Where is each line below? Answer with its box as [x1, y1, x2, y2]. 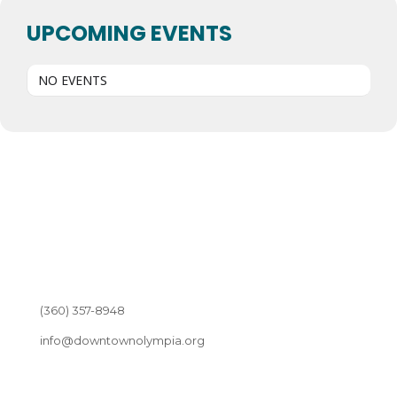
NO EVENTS [38, 72, 107, 89]
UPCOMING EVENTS [27, 19, 232, 48]
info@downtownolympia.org [40, 333, 205, 348]
